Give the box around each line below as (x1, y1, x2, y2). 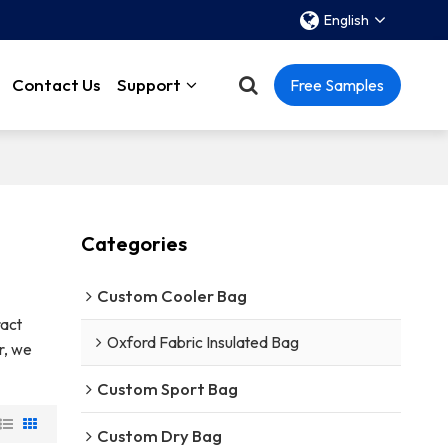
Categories (80, 230, 187, 256)
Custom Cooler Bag (96, 284, 247, 306)
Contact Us (12, 74, 101, 95)
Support (116, 74, 181, 95)
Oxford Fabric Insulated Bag (106, 331, 299, 352)
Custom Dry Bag (96, 424, 222, 446)
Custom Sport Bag (96, 377, 238, 399)
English (324, 11, 370, 29)
